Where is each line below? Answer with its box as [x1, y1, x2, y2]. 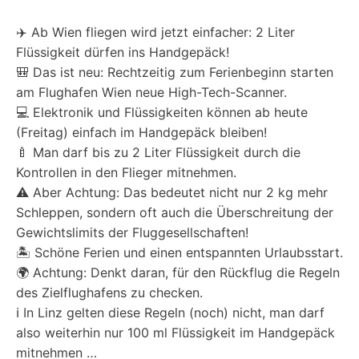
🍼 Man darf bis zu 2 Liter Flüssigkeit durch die [16, 143, 301, 160]
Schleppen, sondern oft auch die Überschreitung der [16, 204, 333, 220]
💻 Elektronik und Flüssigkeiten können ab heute [16, 103, 308, 120]
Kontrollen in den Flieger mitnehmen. [16, 163, 236, 180]
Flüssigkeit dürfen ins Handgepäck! [16, 43, 229, 60]
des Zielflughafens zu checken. [16, 284, 203, 301]
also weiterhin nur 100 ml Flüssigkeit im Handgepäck [16, 324, 335, 341]
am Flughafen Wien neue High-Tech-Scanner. [16, 83, 287, 100]
